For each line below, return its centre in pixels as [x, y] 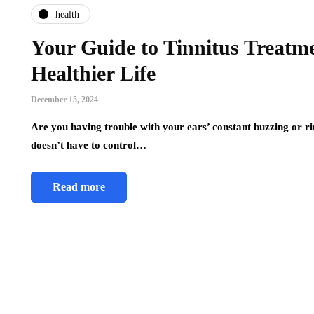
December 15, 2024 [64, 100]
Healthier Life [93, 74]
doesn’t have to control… [89, 145]
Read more [79, 187]
